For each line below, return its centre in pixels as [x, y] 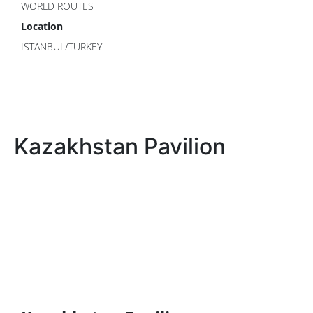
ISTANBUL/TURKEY [61, 46]
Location [42, 26]
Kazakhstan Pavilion [120, 146]
